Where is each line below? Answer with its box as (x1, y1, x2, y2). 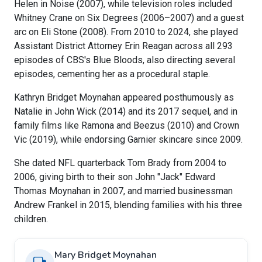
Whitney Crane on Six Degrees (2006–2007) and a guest (14, 12, 244, 24)
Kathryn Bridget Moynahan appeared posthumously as (14, 92, 234, 104)
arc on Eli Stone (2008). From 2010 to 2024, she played (14, 26, 238, 38)
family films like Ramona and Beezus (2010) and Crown (14, 120, 239, 132)
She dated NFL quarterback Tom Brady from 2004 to (14, 157, 226, 169)
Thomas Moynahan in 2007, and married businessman (14, 185, 233, 197)
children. (14, 213, 48, 225)
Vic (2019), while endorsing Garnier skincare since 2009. (14, 134, 243, 146)
